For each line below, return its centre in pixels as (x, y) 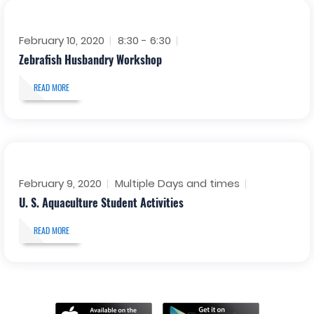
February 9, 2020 (60, 183)
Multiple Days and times (177, 183)
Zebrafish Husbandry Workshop (90, 59)
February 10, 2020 (61, 40)
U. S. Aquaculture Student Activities (101, 202)
